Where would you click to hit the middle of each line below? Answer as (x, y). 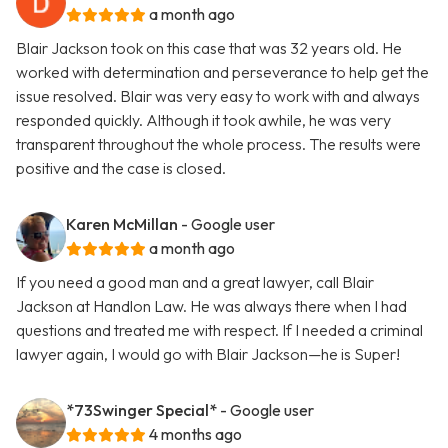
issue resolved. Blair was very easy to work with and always (218, 96)
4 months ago (195, 434)
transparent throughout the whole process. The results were (218, 144)
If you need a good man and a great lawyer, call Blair (195, 282)
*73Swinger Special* (141, 410)
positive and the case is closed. (121, 168)
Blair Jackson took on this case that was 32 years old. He (209, 48)
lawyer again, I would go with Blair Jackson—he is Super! (208, 354)
